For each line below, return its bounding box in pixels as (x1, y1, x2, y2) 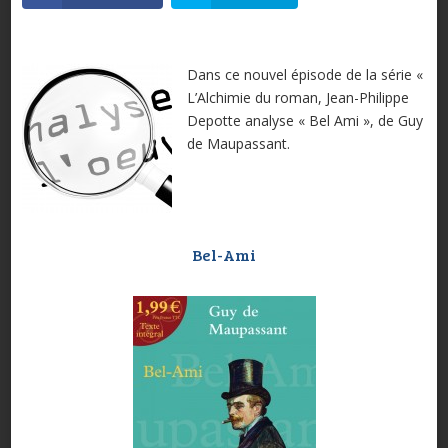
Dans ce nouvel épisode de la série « (186, 65, 423, 85)
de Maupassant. (186, 134, 290, 154)
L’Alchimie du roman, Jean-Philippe (186, 88, 409, 108)
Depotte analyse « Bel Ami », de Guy (186, 111, 423, 131)
